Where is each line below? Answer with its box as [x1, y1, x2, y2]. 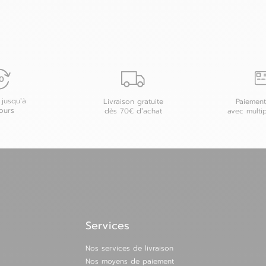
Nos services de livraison [85, 244, 173, 253]
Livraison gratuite [103, 97, 163, 106]
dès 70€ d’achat [104, 107, 162, 115]
